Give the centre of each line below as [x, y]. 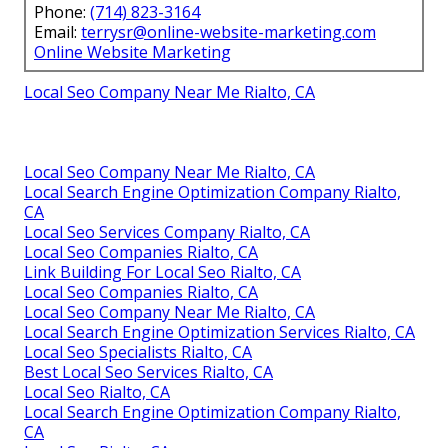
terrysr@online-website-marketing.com [228, 31]
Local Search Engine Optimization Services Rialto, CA [219, 331]
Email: [57, 31]
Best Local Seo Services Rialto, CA [148, 371]
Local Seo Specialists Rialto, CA [138, 351]
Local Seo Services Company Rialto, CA [167, 231]
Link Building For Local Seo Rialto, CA [162, 271]
